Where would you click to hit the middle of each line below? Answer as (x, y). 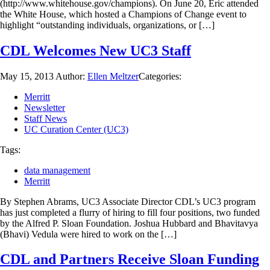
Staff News (46, 118)
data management (57, 170)
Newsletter (45, 107)
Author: (71, 76)
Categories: (160, 76)
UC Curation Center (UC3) (76, 129)
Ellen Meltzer (113, 76)
